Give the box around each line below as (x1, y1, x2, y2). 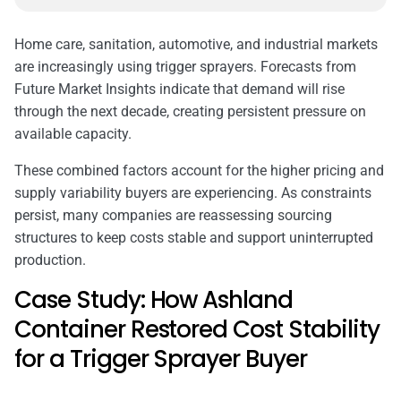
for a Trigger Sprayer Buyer (14, 342, 307, 375)
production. (14, 251, 86, 269)
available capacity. (14, 124, 132, 142)
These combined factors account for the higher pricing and (14, 161, 384, 179)
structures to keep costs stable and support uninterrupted (14, 228, 373, 246)
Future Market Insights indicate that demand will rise (14, 80, 345, 98)
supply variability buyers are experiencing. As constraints (14, 183, 371, 201)
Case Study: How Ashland (14, 283, 294, 316)
